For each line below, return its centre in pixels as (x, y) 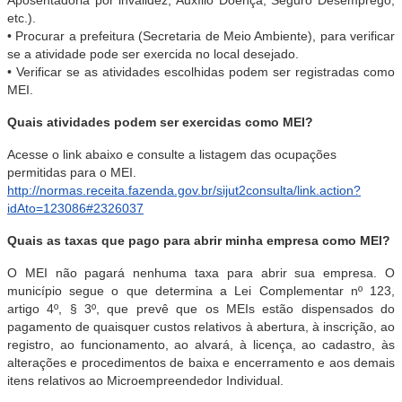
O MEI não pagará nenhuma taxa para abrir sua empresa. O (201, 273)
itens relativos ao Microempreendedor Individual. (145, 380)
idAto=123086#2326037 (75, 208)
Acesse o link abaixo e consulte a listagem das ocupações (172, 154)
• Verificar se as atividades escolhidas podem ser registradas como (201, 72)
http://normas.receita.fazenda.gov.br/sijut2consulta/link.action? (184, 190)
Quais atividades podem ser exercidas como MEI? (160, 122)
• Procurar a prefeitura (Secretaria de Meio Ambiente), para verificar (201, 36)
